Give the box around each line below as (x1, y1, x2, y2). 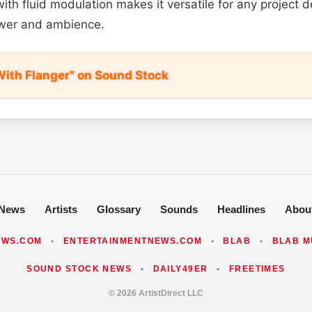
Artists (44, 203, 77, 215)
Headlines (217, 203, 265, 215)
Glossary (96, 203, 141, 215)
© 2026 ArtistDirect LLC (109, 288, 203, 298)
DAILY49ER (153, 263, 208, 274)
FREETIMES (228, 263, 286, 274)
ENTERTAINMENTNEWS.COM (63, 235, 203, 246)
